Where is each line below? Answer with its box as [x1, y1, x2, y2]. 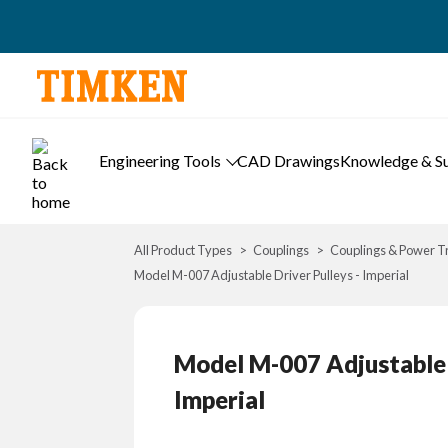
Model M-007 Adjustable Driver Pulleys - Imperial [134, 267, 410, 283]
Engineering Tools [99, 151, 221, 170]
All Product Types [134, 242, 233, 258]
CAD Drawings [237, 151, 340, 170]
